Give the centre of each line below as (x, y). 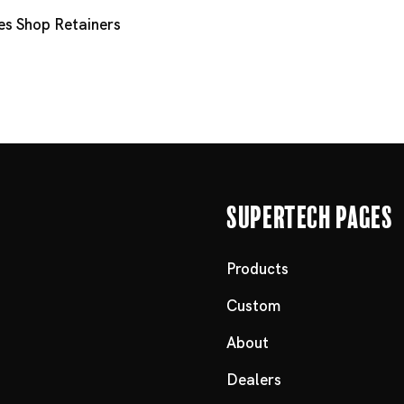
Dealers (253, 379)
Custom (253, 305)
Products (257, 268)
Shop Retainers (69, 24)
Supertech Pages (309, 214)
